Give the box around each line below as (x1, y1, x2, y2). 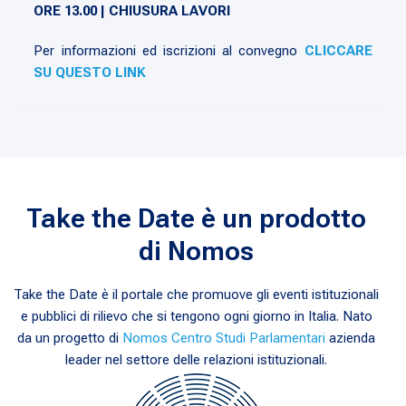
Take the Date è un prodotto (26, 201, 367, 234)
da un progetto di (17, 329, 123, 346)
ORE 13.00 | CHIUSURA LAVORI (34, 2, 231, 19)
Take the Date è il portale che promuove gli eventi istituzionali (14, 285, 380, 303)
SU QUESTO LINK (34, 63, 147, 81)
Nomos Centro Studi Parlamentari (122, 329, 326, 346)
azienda (325, 329, 376, 346)
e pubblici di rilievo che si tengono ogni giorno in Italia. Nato (20, 307, 372, 324)
